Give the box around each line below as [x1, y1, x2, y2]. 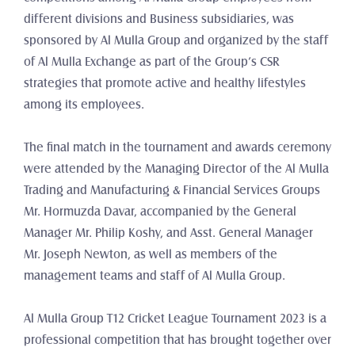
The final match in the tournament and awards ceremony [24, 142, 331, 153]
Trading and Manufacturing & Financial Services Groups [24, 185, 320, 196]
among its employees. [24, 99, 144, 110]
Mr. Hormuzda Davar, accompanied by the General [24, 206, 296, 217]
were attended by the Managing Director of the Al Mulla [24, 163, 329, 174]
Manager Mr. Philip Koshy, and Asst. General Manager [24, 227, 313, 239]
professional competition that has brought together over [24, 334, 331, 345]
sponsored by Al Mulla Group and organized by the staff [24, 35, 328, 46]
